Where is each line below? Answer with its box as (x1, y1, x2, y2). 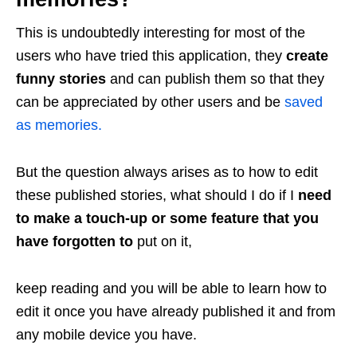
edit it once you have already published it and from (16, 304, 335, 320)
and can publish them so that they (106, 71, 324, 87)
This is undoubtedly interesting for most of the (16, 25, 305, 41)
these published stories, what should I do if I (16, 187, 298, 203)
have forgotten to (16, 233, 133, 249)
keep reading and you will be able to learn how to (16, 280, 327, 296)
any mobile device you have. (16, 327, 197, 343)
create (286, 48, 328, 64)
